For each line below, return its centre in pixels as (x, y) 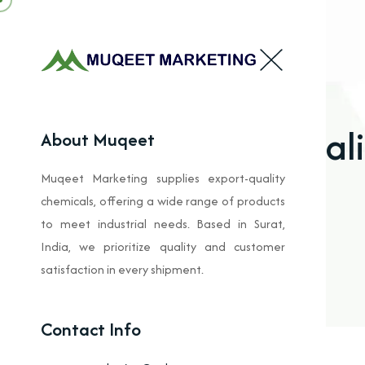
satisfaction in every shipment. (122, 270)
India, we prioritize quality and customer (163, 247)
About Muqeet (98, 140)
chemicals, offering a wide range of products (163, 201)
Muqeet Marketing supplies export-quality (163, 178)
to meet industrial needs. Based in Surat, (163, 224)
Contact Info (91, 330)
